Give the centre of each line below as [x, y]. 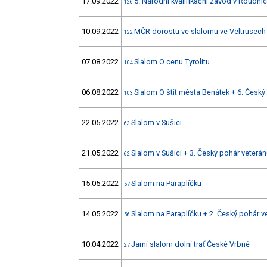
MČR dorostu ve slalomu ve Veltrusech [200, 32]
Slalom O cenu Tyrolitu [172, 62]
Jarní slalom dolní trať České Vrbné [190, 244]
